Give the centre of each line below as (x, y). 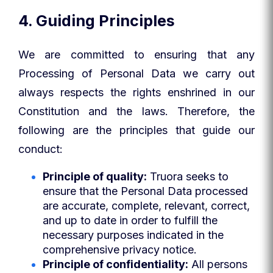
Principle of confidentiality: (115, 264)
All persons (218, 264)
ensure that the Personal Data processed (145, 191)
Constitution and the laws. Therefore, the (136, 111)
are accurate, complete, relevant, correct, (146, 206)
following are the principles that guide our (136, 130)
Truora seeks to (188, 176)
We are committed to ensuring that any (136, 55)
